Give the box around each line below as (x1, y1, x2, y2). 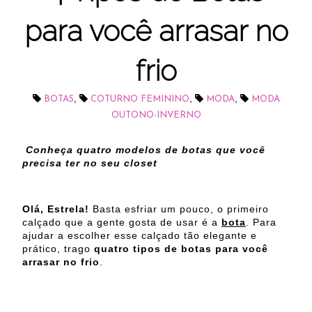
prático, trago (22, 243, 94, 255)
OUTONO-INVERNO (111, 111, 201, 120)
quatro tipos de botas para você (94, 243, 268, 255)
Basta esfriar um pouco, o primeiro (93, 203, 269, 215)
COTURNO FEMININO (90, 95, 189, 104)
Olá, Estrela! (22, 203, 93, 215)
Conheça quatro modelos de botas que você (26, 144, 265, 156)
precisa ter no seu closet (22, 157, 157, 169)
